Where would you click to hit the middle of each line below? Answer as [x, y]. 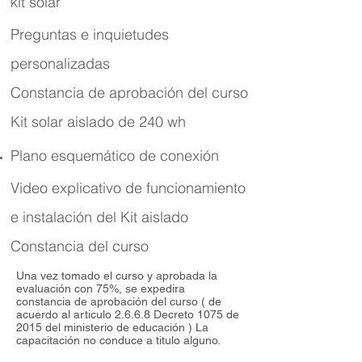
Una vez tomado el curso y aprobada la [117, 276]
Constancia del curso [82, 246]
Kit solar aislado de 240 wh [98, 122]
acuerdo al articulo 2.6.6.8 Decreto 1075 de [128, 314]
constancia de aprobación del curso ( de [119, 301]
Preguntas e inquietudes [90, 34]
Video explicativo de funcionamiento [128, 188]
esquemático [93, 156]
